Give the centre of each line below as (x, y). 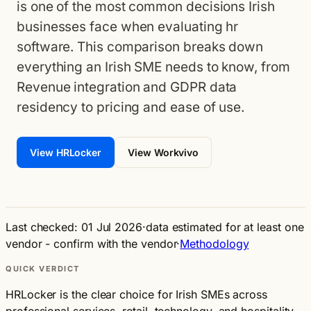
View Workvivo (163, 152)
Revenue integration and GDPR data (127, 87)
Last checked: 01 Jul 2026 (74, 227)
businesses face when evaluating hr (128, 27)
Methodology (215, 244)
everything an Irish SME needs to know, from (153, 67)
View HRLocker (66, 152)
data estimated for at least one (225, 227)
